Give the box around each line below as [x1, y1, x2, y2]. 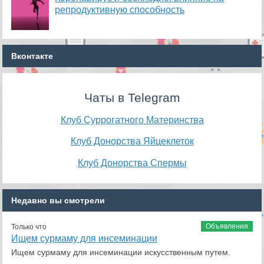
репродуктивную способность [55, 5, 185, 15]
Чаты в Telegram [84, 91, 180, 105]
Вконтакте [11, 51, 54, 61]
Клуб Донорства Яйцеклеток [70, 136, 194, 147]
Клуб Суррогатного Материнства [60, 114, 204, 125]
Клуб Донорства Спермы [77, 157, 187, 168]
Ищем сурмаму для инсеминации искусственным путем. [11, 247, 231, 257]
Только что [11, 222, 47, 231]
